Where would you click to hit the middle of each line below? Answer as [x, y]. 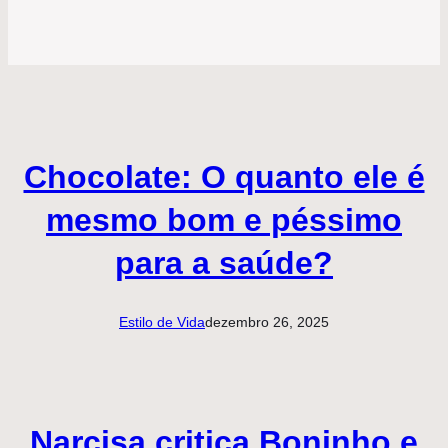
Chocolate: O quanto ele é [224, 176]
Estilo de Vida [162, 322]
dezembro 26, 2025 [267, 322]
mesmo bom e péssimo [224, 219]
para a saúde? [224, 262]
